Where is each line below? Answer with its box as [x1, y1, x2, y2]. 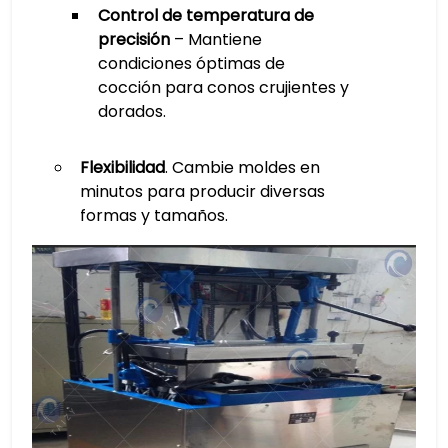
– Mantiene [169, 28, 262, 51]
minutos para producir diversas [79, 180, 325, 203]
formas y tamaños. [79, 204, 228, 227]
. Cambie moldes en [164, 156, 320, 179]
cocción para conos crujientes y [97, 76, 349, 99]
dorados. [97, 100, 166, 123]
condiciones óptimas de [97, 52, 285, 75]
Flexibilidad [79, 156, 165, 179]
